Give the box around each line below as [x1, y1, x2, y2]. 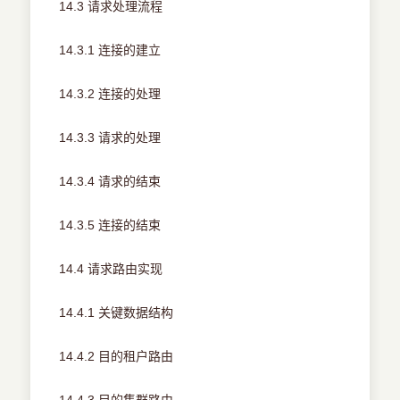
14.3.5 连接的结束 [59, 218, 162, 233]
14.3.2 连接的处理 [59, 87, 162, 102]
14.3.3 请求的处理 [59, 130, 162, 146]
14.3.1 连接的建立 [59, 43, 162, 58]
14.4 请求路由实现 [59, 262, 163, 277]
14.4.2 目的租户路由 [59, 349, 174, 364]
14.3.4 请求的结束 [59, 174, 162, 189]
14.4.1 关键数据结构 [59, 305, 174, 321]
